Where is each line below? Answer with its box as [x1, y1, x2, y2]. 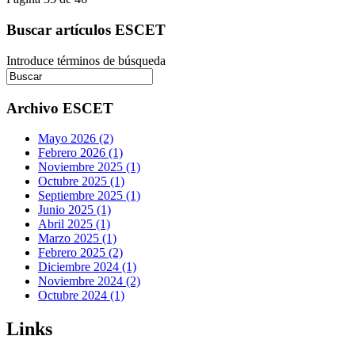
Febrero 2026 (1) [38, 146, 123, 160]
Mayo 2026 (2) [38, 132, 113, 146]
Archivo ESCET [6, 99, 113, 116]
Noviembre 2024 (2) [38, 274, 140, 288]
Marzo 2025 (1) [38, 231, 116, 246]
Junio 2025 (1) [38, 203, 111, 217]
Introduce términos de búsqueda [6, 53, 166, 67]
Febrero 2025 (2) [38, 246, 123, 260]
